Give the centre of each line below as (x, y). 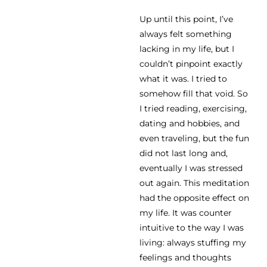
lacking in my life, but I (187, 49)
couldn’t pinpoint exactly (191, 64)
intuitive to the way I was (192, 228)
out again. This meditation (194, 183)
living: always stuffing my (193, 243)
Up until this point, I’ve (186, 19)
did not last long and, (184, 153)
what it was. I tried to (183, 79)
